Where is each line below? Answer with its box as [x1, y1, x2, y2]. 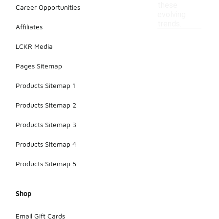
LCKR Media [16, 42, 53, 51]
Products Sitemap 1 [16, 81, 75, 90]
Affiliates [16, 22, 43, 31]
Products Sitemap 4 [16, 140, 76, 149]
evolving [157, 10, 186, 20]
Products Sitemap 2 [16, 101, 76, 109]
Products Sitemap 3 [16, 120, 76, 129]
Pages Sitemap [16, 62, 62, 70]
